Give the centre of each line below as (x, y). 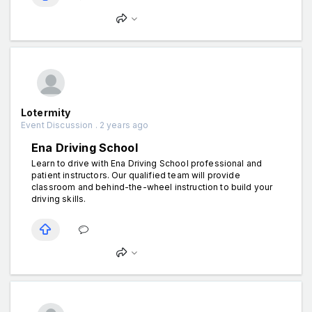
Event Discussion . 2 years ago (85, 125)
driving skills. (59, 198)
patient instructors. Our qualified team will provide (136, 175)
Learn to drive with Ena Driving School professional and (147, 163)
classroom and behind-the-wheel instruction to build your (152, 187)
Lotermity (46, 112)
